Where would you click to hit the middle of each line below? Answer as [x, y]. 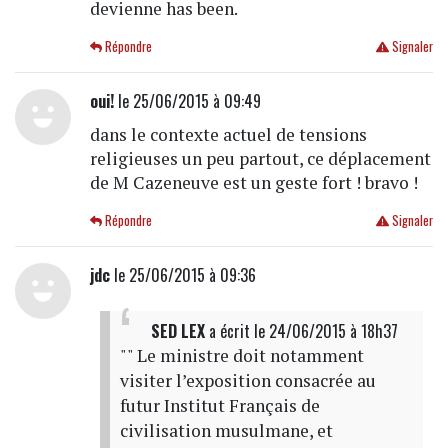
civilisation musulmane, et [226, 430]
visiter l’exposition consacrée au [247, 380]
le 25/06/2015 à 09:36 [182, 274]
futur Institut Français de [219, 405]
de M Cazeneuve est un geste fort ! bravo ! [253, 182]
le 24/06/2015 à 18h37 [325, 330]
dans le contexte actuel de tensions [228, 134]
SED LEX [177, 330]
